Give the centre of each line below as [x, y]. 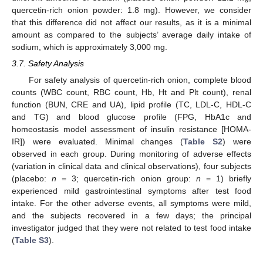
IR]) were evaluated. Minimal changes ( [98, 142]
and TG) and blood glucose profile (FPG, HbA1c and [131, 117]
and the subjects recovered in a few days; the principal [131, 216]
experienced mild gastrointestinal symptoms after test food [131, 191]
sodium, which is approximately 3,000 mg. [90, 47]
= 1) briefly [226, 179]
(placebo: [32, 179]
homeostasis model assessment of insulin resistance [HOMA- [131, 129]
